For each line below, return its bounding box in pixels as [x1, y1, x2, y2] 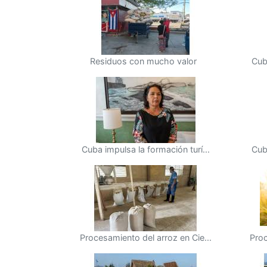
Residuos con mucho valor [90, 56, 197, 66]
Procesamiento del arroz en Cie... [80, 232, 212, 243]
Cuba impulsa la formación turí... [82, 144, 210, 154]
